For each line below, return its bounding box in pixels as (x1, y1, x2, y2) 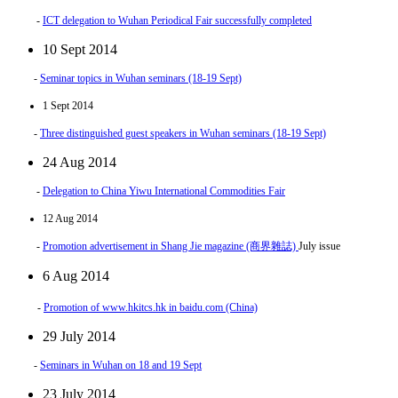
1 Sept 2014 (43, 99, 93, 112)
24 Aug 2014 (43, 154, 116, 170)
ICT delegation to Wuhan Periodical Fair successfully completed (43, 13, 312, 27)
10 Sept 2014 (43, 41, 117, 57)
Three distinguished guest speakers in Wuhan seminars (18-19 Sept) (40, 126, 326, 139)
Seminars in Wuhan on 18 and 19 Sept (40, 358, 202, 371)
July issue (298, 239, 340, 252)
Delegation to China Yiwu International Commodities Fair (43, 184, 285, 197)
